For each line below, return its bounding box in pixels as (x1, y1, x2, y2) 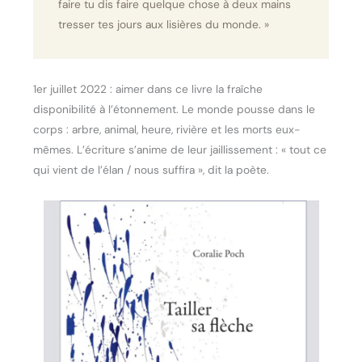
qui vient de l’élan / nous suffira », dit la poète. (33, 162, 270, 178)
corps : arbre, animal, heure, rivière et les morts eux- (33, 122, 301, 137)
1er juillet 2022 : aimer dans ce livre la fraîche (33, 82, 263, 97)
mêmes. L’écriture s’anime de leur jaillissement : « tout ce (33, 142, 327, 158)
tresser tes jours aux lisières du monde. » (57, 16, 269, 32)
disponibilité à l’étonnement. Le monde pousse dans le (33, 102, 316, 117)
